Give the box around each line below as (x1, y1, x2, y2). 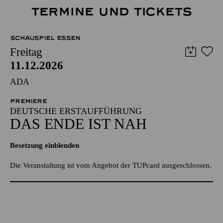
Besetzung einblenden (10, 141, 79, 149)
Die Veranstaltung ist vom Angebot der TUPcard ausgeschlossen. (10, 161, 212, 169)
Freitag (10, 45, 42, 58)
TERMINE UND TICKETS (30, 4, 193, 19)
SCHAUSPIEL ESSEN (10, 34, 80, 41)
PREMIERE (10, 97, 47, 105)
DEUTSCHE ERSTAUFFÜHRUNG (10, 106, 142, 116)
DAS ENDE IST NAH (10, 115, 147, 132)
